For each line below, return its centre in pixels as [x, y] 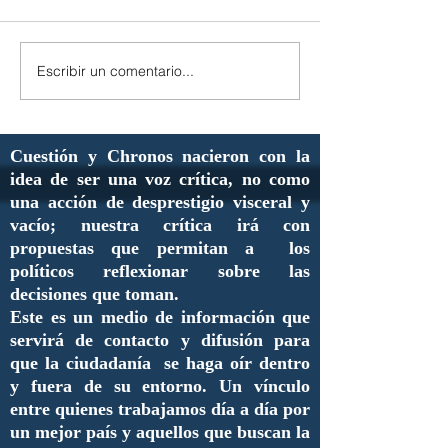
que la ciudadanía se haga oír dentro [160, 363]
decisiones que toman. [94, 294]
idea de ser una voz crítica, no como [160, 179]
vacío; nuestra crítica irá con [160, 225]
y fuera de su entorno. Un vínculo [160, 386]
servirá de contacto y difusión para [160, 340]
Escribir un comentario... [115, 70]
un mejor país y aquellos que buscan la [160, 432]
